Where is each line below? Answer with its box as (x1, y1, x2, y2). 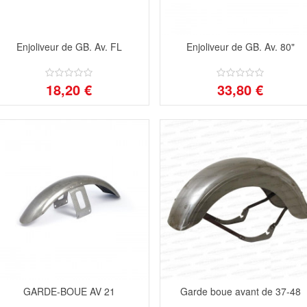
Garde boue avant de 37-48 (180, 284, 301, 298)
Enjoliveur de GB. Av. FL (16, 39, 122, 53)
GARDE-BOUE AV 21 (23, 284, 115, 298)
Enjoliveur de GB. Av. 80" (186, 39, 295, 53)
